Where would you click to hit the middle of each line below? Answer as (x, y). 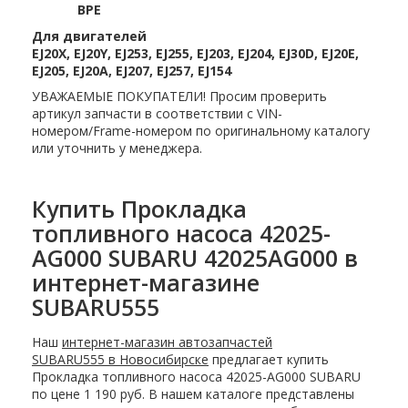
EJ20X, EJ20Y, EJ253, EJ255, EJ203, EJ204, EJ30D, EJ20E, (195, 53)
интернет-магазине (146, 282)
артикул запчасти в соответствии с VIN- (157, 113)
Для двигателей (89, 36)
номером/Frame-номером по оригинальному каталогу (201, 131)
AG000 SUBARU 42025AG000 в (195, 257)
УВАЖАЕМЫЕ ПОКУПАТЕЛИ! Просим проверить (179, 96)
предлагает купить (269, 359)
